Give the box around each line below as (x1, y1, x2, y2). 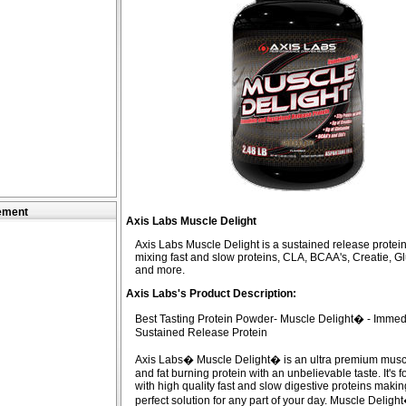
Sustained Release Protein (134, 326, 267, 339)
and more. (134, 264, 185, 276)
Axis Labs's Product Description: (126, 287, 296, 300)
